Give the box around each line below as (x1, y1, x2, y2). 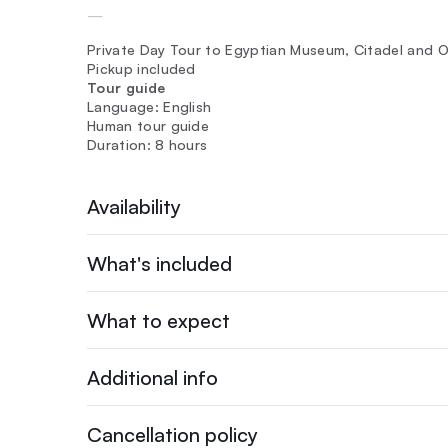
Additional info (87, 364, 218, 390)
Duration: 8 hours (87, 136, 208, 153)
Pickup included (87, 60, 196, 77)
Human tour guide (87, 117, 210, 134)
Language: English (87, 98, 212, 115)
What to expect (87, 307, 230, 333)
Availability (87, 193, 181, 219)
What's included (87, 250, 232, 276)
